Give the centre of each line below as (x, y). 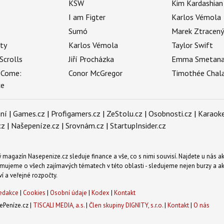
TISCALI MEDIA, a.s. (58, 205)
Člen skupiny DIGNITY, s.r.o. (126, 205)
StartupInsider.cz (138, 126)
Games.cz (29, 114)
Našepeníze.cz (35, 126)
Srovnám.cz (85, 126)
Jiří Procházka (91, 59)
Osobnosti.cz (170, 114)
